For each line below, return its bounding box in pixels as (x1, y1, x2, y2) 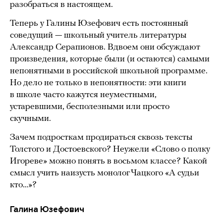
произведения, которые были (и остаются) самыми (10, 55, 210, 64)
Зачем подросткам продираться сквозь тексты (10, 133, 192, 143)
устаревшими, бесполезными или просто (10, 102, 169, 112)
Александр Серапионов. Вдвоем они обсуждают (10, 43, 200, 53)
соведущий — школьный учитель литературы (10, 31, 186, 41)
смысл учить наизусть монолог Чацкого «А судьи (10, 168, 199, 178)
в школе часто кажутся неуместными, (10, 90, 157, 100)
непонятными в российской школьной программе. (10, 66, 208, 76)
